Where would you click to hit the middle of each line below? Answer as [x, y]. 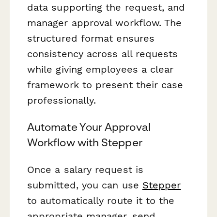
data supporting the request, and [106, 8]
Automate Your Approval [89, 127]
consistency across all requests [103, 54]
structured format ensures [91, 39]
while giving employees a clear [101, 70]
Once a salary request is [85, 169]
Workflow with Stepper [85, 143]
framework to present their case [105, 85]
